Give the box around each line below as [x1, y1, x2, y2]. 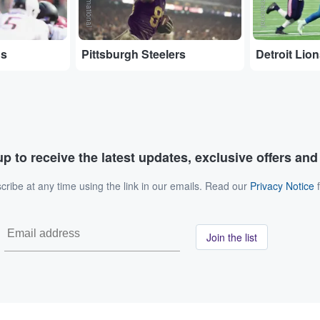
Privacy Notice [250, 178, 314, 193]
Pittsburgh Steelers [81, 45, 186, 62]
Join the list [206, 229, 257, 244]
